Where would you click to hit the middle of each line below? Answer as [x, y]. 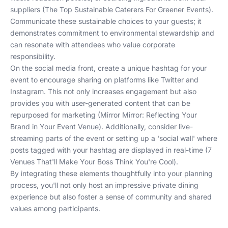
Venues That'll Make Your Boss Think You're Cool [92, 162]
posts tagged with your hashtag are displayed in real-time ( [109, 150]
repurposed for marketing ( [55, 115]
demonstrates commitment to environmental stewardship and [112, 33]
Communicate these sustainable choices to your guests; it [106, 21]
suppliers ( [27, 9]
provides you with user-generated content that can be [100, 103]
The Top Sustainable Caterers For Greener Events [127, 9]
